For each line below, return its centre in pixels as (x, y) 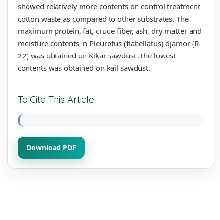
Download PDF (51, 147)
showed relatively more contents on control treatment (109, 6)
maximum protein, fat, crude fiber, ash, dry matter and (110, 31)
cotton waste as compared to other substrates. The (103, 18)
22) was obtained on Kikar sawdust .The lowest (97, 55)
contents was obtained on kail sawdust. (84, 68)
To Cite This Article (56, 99)
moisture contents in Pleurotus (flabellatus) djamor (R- (110, 43)
